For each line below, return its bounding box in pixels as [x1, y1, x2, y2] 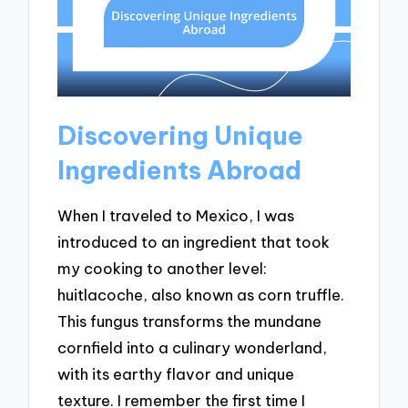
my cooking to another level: [57, 259, 268, 279]
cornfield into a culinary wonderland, [57, 338, 328, 358]
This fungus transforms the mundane [57, 311, 322, 331]
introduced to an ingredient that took [57, 232, 331, 252]
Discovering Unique [57, 119, 304, 152]
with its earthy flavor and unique [57, 364, 295, 384]
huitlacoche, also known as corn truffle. [57, 285, 345, 305]
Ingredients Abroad [57, 154, 302, 187]
